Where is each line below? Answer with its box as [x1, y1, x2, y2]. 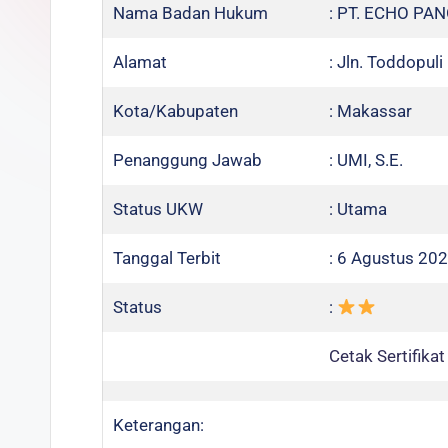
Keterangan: [113, 415, 204, 435]
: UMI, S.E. [329, 150, 403, 170]
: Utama [329, 199, 387, 219]
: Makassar [329, 101, 412, 121]
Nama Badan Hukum [113, 3, 268, 23]
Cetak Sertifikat [329, 346, 445, 366]
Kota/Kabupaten [113, 101, 238, 121]
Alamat [113, 52, 167, 72]
